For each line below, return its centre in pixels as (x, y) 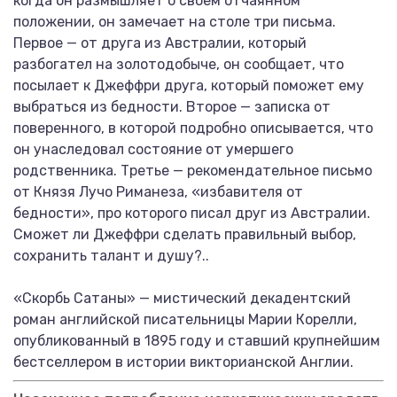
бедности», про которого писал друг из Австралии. (192, 213)
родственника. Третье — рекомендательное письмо (193, 171)
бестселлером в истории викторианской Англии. (183, 362)
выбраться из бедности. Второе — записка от (172, 107)
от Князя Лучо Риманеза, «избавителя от (158, 192)
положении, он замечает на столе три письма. (175, 22)
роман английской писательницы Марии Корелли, (185, 319)
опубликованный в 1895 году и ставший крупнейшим (197, 341)
